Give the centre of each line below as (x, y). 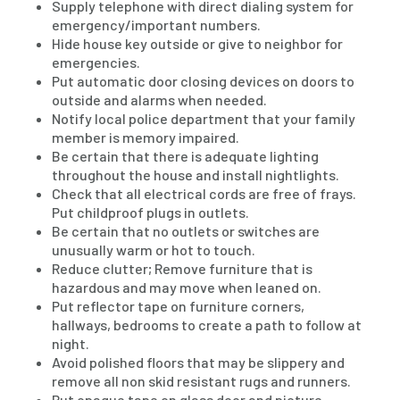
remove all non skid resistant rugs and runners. (202, 381)
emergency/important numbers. (157, 25)
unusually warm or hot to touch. (154, 250)
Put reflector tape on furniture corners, (179, 306)
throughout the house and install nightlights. (196, 175)
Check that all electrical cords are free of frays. (204, 193)
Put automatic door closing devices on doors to (204, 81)
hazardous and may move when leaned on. (187, 287)
